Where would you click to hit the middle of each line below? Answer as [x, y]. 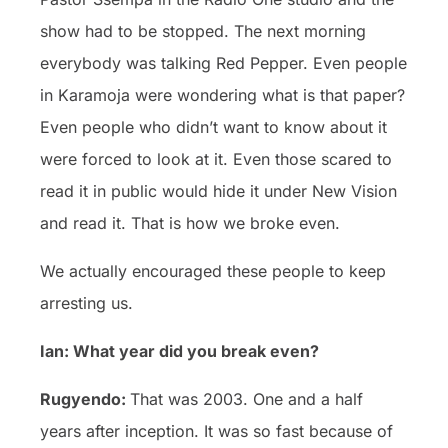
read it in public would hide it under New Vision [218, 190]
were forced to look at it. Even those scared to [216, 158]
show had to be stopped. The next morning [203, 30]
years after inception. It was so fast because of [216, 430]
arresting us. [86, 302]
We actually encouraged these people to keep [213, 270]
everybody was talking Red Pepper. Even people [223, 62]
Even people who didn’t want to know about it [213, 126]
